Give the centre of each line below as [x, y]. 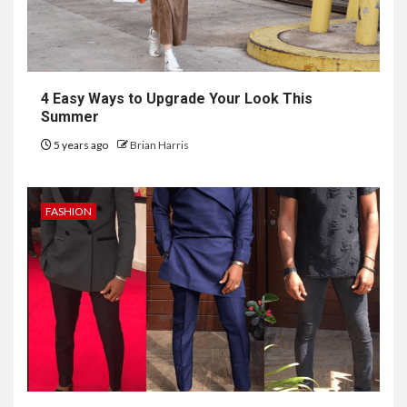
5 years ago [81, 144]
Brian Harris [159, 144]
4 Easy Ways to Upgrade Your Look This [177, 98]
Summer [70, 116]
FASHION [69, 211]
